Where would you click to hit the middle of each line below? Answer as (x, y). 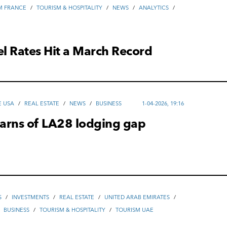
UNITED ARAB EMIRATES (137, 197)
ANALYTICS (154, 8)
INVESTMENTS (31, 197)
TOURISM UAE (135, 210)
